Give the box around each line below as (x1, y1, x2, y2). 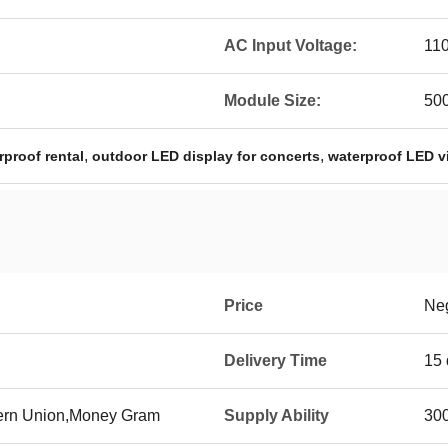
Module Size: (224, 92, 321, 109)
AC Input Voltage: (224, 37, 357, 54)
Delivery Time (224, 352, 327, 369)
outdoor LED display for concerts (92, 148, 320, 164)
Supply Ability (224, 407, 329, 424)
